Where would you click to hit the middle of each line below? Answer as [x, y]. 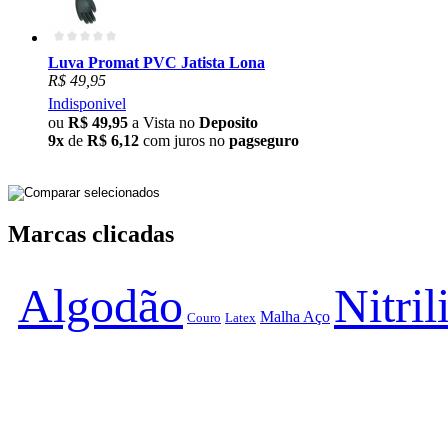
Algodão [100, 306]
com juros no [184, 141]
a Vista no [163, 123]
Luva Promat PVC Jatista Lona [156, 63]
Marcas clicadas [91, 234]
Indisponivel [87, 104]
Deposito [228, 123]
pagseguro [264, 141]
